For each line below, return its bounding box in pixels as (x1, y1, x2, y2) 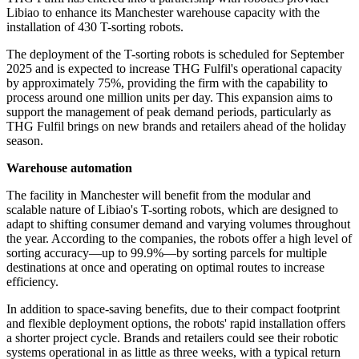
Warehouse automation (6, 161, 132, 175)
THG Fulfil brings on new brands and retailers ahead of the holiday (6, 119, 346, 134)
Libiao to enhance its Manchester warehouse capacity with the (6, 6, 320, 20)
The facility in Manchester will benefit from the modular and (6, 188, 311, 203)
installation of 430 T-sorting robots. (6, 20, 184, 34)
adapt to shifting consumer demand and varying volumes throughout (6, 217, 350, 232)
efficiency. (6, 275, 58, 289)
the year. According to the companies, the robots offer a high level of (6, 232, 352, 246)
